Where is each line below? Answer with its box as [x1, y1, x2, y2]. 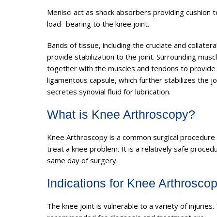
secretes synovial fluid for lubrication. [47, 86, 170, 96]
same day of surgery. [47, 155, 118, 165]
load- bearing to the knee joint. [47, 18, 149, 29]
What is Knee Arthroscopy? [47, 107, 195, 121]
